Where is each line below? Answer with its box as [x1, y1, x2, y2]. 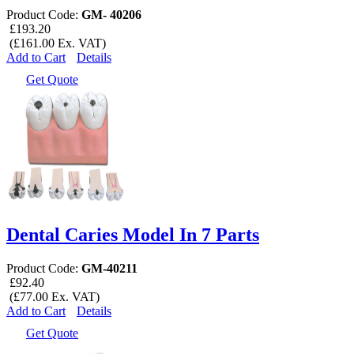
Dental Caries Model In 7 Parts [6, 224, 259, 245]
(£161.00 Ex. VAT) [6, 36, 106, 50]
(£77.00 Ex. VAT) [6, 289, 100, 303]
